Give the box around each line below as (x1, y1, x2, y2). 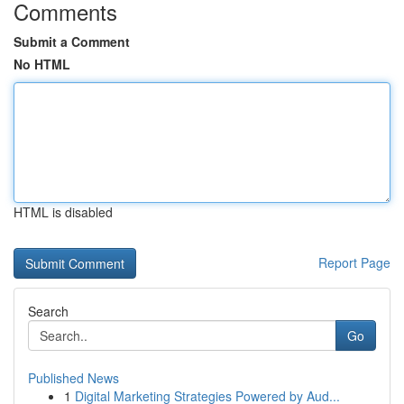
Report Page (318, 253, 390, 271)
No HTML (14, 55, 70, 73)
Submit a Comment (14, 32, 130, 50)
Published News (28, 369, 119, 387)
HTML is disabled (14, 203, 113, 221)
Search (28, 302, 69, 320)
